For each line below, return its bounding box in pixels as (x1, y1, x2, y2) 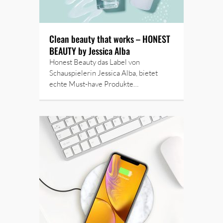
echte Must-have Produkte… (49, 79, 138, 89)
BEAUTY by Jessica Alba (49, 44, 130, 57)
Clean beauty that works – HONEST (49, 32, 170, 45)
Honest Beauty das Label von (49, 57, 140, 67)
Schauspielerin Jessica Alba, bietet (49, 68, 158, 78)
